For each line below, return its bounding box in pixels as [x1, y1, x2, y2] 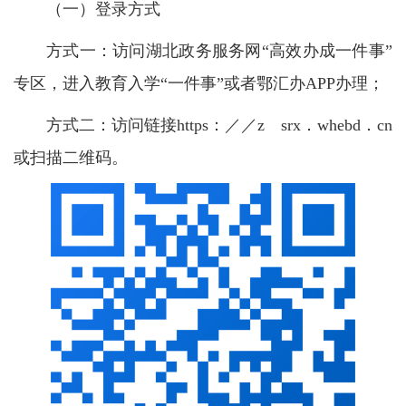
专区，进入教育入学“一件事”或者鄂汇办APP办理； [14, 73, 384, 92]
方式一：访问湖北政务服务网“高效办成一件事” [46, 41, 392, 60]
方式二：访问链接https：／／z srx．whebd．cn [46, 115, 392, 134]
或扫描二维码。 [14, 148, 128, 167]
